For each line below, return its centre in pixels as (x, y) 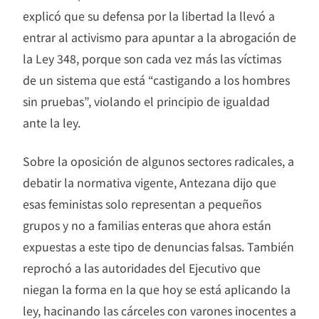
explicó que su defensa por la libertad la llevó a (149, 15)
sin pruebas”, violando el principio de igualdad (146, 101)
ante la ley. (52, 122)
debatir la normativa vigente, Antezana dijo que (150, 182)
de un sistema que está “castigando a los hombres (156, 79)
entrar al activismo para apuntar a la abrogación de (159, 37)
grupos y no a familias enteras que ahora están (147, 225)
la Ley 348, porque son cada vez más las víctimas (152, 58)
